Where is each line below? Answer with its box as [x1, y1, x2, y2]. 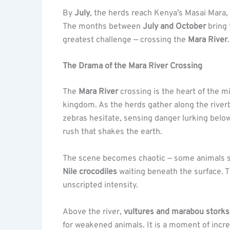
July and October [143, 21, 206, 32]
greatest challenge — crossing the [63, 34, 188, 45]
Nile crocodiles [63, 166, 117, 177]
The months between [63, 21, 143, 32]
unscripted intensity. [63, 180, 138, 190]
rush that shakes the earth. [63, 127, 162, 138]
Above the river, [63, 206, 124, 217]
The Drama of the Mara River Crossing [63, 61, 202, 72]
